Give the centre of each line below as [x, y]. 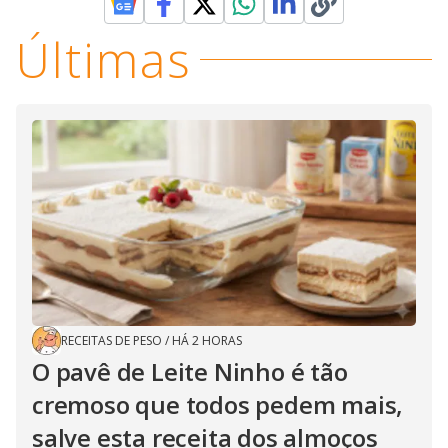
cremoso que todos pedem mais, [218, 404]
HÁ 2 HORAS [207, 340]
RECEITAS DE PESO [111, 340]
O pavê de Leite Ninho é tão [190, 371]
